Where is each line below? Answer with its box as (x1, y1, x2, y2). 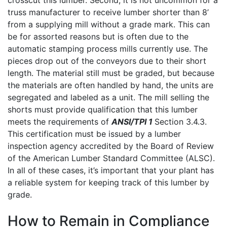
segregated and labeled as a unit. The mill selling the (8, 92, 209, 102)
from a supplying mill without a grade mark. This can (8, 19, 210, 29)
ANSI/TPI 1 (111, 116, 155, 127)
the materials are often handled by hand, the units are (8, 80, 213, 90)
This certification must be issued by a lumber (8, 128, 181, 139)
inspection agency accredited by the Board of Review (8, 140, 214, 151)
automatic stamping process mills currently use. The (8, 43, 208, 54)
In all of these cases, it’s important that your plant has (8, 165, 214, 175)
